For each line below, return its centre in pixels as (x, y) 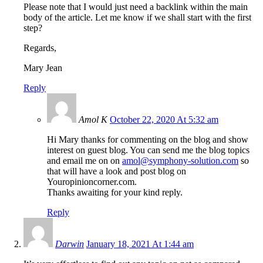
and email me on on (85, 160)
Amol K (93, 119)
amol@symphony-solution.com (180, 160)
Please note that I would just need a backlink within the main (136, 6)
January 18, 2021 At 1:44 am (140, 244)
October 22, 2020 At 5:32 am (164, 119)
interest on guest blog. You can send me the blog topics (148, 150)
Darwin (70, 244)
